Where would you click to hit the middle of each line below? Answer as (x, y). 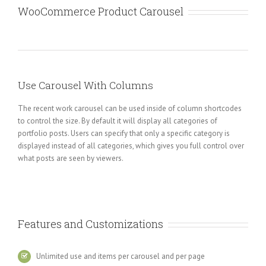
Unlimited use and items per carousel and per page (121, 256)
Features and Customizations (91, 224)
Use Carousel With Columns (85, 85)
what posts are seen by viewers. (71, 158)
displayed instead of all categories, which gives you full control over (131, 146)
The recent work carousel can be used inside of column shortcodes (130, 108)
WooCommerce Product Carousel (101, 11)
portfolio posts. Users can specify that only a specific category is (124, 133)
